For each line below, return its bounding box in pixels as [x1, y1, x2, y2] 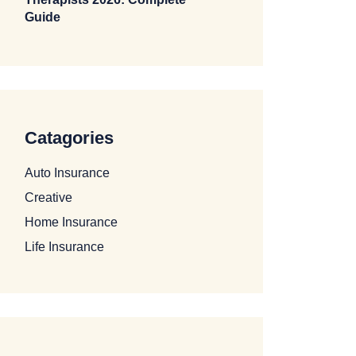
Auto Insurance [25, 166, 110, 180]
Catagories [25, 128, 114, 148]
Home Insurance [25, 215, 118, 229]
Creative [25, 191, 72, 204]
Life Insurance [25, 240, 104, 253]
